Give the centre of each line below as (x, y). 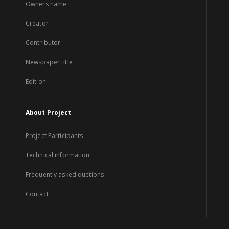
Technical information (58, 155)
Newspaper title (49, 62)
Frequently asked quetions (65, 175)
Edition (36, 82)
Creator (37, 23)
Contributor (43, 43)
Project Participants (54, 136)
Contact (37, 194)
